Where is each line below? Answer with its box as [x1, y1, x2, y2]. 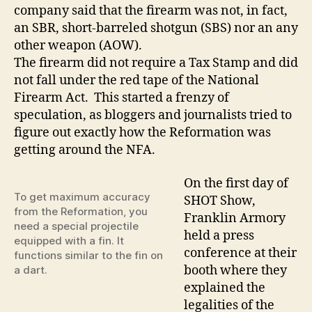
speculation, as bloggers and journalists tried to [14, 107, 292, 123]
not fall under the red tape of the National [14, 72, 259, 88]
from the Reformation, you [14, 204, 148, 218]
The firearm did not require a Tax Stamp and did [14, 55, 298, 71]
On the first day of [184, 175, 288, 192]
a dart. [14, 263, 47, 276]
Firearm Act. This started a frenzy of [14, 90, 229, 106]
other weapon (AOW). [14, 38, 142, 54]
